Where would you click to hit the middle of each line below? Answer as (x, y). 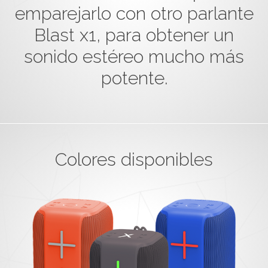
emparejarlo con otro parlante (134, 13)
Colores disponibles (134, 159)
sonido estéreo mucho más (134, 57)
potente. (134, 78)
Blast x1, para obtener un (134, 35)
